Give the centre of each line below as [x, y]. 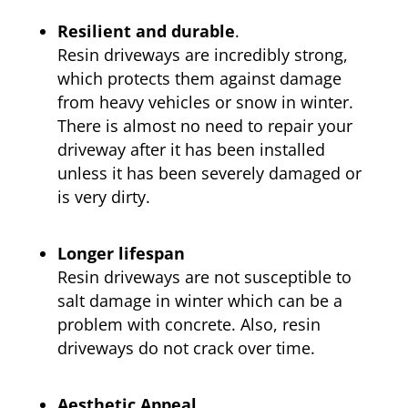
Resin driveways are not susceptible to [204, 277]
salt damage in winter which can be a [199, 301]
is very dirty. [103, 197]
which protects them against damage [199, 79]
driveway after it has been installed [191, 150]
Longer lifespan [121, 254]
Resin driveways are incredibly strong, [202, 55]
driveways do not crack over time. [186, 348]
